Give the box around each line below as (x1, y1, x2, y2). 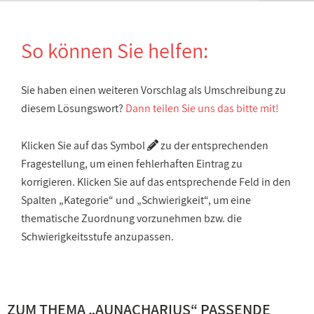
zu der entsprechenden (158, 138, 268, 153)
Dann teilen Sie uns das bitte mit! (125, 101, 279, 116)
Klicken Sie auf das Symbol (21, 138, 147, 153)
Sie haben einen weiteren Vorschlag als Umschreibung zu (21, 83, 286, 97)
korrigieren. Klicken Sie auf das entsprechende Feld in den (21, 175, 291, 189)
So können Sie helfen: (21, 36, 208, 64)
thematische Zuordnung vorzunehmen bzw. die (21, 211, 242, 226)
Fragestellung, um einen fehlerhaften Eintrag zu (21, 156, 243, 171)
